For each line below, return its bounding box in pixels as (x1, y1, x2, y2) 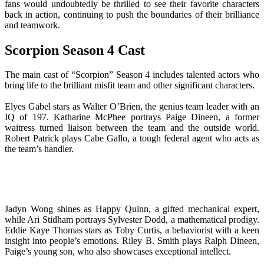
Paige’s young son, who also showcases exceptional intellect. (5, 246, 231, 257)
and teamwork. (5, 19, 60, 30)
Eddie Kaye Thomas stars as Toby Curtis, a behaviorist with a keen (5, 225, 259, 236)
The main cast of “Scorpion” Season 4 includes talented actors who (5, 70, 259, 80)
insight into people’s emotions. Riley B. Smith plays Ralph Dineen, (5, 236, 259, 246)
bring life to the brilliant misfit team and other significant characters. (5, 80, 255, 91)
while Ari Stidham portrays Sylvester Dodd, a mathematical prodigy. (5, 214, 259, 225)
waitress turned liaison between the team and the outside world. (5, 123, 259, 133)
